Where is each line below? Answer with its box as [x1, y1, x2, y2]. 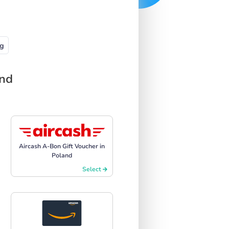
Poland [52, 151, 72, 160]
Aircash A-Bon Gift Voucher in [19, 142, 105, 151]
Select [82, 165, 103, 173]
